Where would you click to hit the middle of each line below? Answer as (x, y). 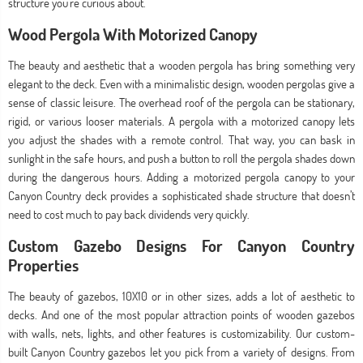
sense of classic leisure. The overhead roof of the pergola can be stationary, (181, 102)
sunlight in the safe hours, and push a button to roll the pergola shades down (181, 158)
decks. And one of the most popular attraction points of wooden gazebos (181, 315)
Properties (43, 265)
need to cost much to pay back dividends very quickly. (129, 214)
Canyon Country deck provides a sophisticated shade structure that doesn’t (181, 196)
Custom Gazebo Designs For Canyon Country (181, 246)
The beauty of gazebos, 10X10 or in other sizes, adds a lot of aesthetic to (181, 296)
